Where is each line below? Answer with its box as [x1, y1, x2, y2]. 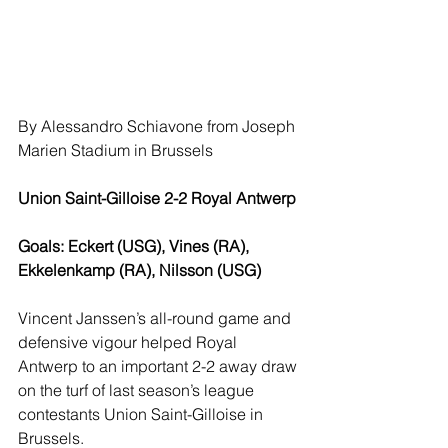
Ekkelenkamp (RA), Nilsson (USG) [18, 259, 261, 280]
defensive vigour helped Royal [18, 331, 241, 352]
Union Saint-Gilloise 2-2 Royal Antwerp [18, 187, 296, 208]
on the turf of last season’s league [18, 379, 258, 400]
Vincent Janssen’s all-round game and [18, 307, 295, 328]
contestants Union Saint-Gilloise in [18, 403, 267, 424]
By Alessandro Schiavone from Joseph [18, 115, 299, 136]
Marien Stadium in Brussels [18, 139, 213, 160]
